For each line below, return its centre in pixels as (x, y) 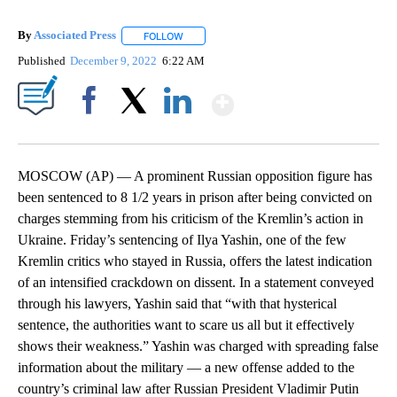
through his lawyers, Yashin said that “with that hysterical (177, 303)
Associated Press (75, 35)
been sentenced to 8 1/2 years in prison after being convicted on (195, 197)
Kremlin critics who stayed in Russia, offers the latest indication (195, 261)
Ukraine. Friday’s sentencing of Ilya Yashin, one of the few (182, 239)
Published (42, 60)
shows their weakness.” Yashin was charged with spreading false (198, 346)
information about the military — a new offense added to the (186, 367)
